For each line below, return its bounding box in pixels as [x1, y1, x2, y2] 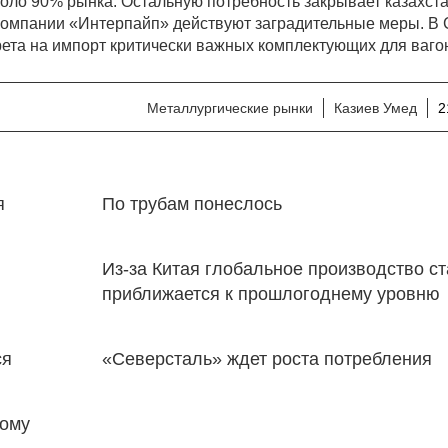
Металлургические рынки [147, 100, 313, 116]
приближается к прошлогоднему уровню [101, 284, 440, 304]
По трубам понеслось [101, 194, 282, 214]
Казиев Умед [334, 100, 417, 116]
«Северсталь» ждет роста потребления [101, 349, 432, 369]
